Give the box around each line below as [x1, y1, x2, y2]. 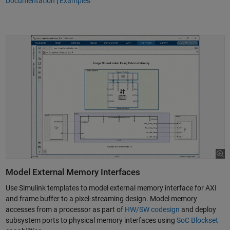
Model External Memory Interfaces [5, 167, 140, 178]
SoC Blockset [176, 216, 218, 225]
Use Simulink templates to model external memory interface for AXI [5, 184, 217, 193]
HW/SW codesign [124, 205, 180, 214]
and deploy [179, 205, 216, 214]
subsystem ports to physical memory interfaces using [5, 216, 177, 225]
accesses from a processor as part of [5, 205, 125, 214]
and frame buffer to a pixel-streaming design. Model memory [5, 195, 197, 203]
